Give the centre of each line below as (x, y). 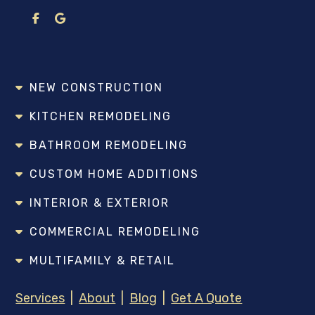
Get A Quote (207, 298)
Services (40, 298)
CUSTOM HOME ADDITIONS (115, 174)
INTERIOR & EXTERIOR (100, 203)
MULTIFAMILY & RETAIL (103, 261)
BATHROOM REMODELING (109, 146)
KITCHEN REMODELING (101, 117)
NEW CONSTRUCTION (97, 88)
